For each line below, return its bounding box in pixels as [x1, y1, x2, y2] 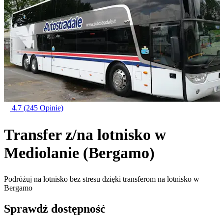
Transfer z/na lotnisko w [4, 125, 166, 143]
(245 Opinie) [24, 104, 63, 112]
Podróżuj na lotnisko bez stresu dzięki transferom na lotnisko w [4, 175, 199, 184]
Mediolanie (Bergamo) [4, 143, 155, 162]
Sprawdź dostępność [4, 202, 106, 215]
